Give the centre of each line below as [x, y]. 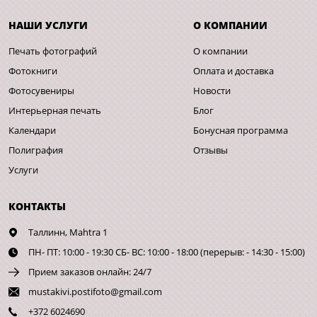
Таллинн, [47, 232]
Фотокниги [33, 71]
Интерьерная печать [55, 111]
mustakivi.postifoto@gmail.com [95, 292]
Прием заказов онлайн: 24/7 [90, 272]
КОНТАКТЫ [37, 207]
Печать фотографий [53, 51]
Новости [212, 91]
